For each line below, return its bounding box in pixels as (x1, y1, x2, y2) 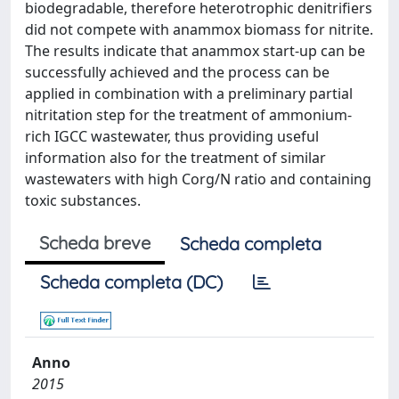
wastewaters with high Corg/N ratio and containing (25, 169, 371, 189)
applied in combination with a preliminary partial (25, 84, 353, 103)
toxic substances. (25, 191, 141, 210)
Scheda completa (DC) (40, 271, 223, 293)
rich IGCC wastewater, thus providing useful (25, 126, 319, 146)
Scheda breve (39, 232, 151, 254)
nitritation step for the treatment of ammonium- (25, 105, 352, 125)
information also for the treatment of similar (25, 148, 326, 167)
